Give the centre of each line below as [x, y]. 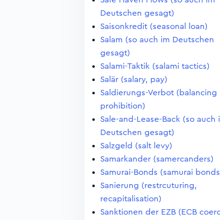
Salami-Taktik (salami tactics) [155, 66]
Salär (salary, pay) [134, 79]
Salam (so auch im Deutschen [157, 40]
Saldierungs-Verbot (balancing [159, 93]
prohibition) [123, 106]
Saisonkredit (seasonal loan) [154, 26]
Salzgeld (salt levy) [136, 146]
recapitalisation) [131, 199]
